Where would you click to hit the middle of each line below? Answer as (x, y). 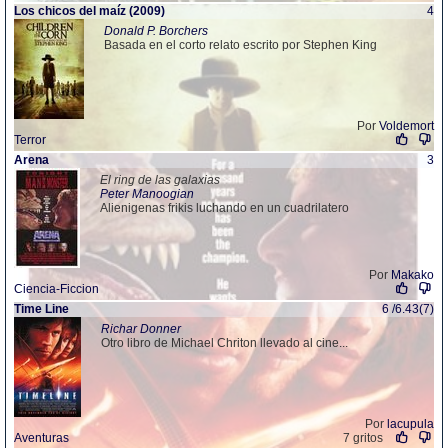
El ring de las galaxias (160, 180)
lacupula (410, 424)
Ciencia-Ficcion (56, 289)
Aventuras (41, 438)
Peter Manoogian (147, 194)
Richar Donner (141, 329)
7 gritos (362, 438)
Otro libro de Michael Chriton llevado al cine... (224, 343)
